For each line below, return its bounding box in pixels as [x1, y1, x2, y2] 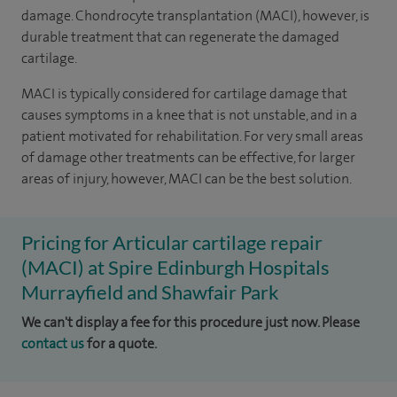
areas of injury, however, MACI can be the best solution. [21, 169, 352, 188]
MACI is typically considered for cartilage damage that [21, 84, 347, 103]
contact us [21, 334, 84, 353]
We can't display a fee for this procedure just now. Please [21, 313, 360, 331]
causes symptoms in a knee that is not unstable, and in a [21, 105, 357, 124]
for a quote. [84, 334, 157, 353]
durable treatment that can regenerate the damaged [21, 27, 339, 46]
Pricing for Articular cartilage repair [21, 230, 323, 254]
